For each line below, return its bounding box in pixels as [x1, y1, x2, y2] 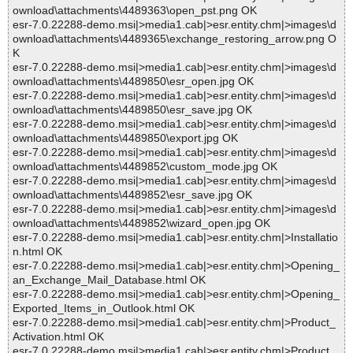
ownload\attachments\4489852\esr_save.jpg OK [13, 188, 252, 202]
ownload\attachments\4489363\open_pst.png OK [13, 4, 257, 17]
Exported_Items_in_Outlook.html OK [13, 302, 195, 315]
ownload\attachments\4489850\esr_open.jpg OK [13, 75, 254, 88]
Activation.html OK [13, 330, 104, 344]
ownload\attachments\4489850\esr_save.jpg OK [13, 103, 252, 117]
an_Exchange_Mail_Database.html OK [13, 273, 206, 287]
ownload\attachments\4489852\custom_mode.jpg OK [13, 160, 277, 173]
